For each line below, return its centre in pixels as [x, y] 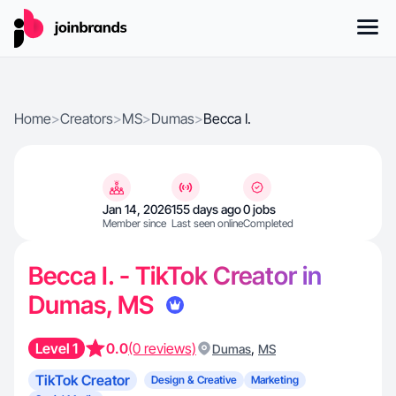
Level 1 [57, 348]
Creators [87, 118]
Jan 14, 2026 [137, 209]
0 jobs [259, 209]
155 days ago [206, 209]
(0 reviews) [162, 348]
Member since [134, 223]
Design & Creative [194, 380]
